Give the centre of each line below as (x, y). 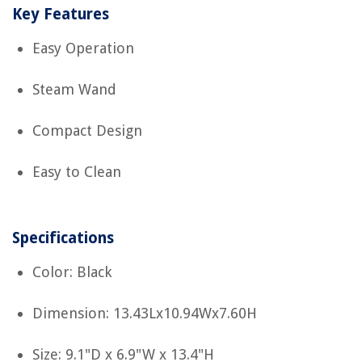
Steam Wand (74, 90)
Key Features (61, 15)
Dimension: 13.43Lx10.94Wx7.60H (145, 314)
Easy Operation (83, 48)
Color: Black (72, 272)
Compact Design (87, 131)
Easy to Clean (77, 172)
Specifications (63, 238)
